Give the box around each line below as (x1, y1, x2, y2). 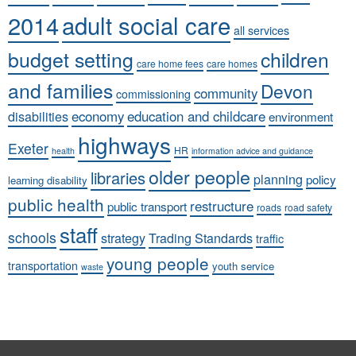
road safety (284, 200, 332, 215)
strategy (101, 229, 145, 248)
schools (8, 227, 56, 248)
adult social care (62, 8, 230, 42)
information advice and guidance (192, 145, 313, 157)
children (261, 45, 329, 74)
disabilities (8, 107, 68, 126)
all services (234, 22, 289, 39)
